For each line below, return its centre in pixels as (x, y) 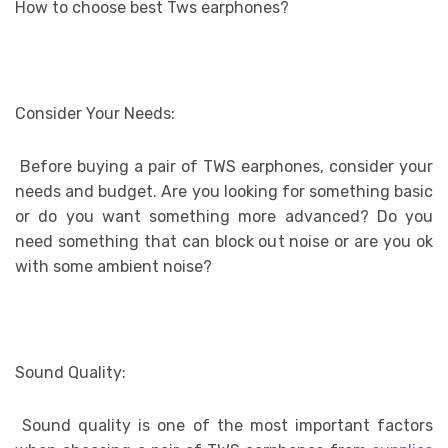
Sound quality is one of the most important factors (224, 426)
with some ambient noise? (113, 267)
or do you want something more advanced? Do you (224, 217)
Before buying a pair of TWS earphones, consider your (224, 167)
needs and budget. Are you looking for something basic (224, 192)
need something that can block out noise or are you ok (224, 242)
